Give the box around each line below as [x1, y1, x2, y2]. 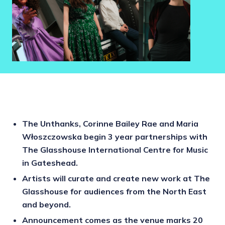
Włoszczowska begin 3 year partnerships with [22, 131, 207, 142]
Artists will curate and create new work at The [22, 173, 210, 184]
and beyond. [22, 199, 71, 210]
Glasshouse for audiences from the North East [22, 186, 206, 197]
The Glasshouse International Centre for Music [22, 144, 208, 155]
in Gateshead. [22, 157, 78, 168]
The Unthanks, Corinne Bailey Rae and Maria [22, 118, 198, 129]
